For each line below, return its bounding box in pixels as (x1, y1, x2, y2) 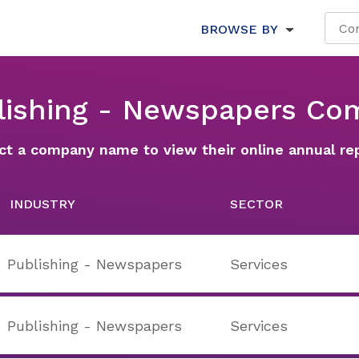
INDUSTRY (10, 196, 75, 212)
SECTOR (230, 196, 283, 212)
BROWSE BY (200, 21, 277, 37)
